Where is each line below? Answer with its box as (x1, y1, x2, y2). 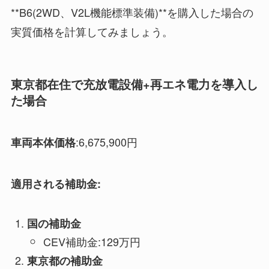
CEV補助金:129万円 (43, 234, 141, 250)
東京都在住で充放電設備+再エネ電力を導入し (10, 75, 258, 92)
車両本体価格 (10, 134, 76, 151)
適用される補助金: (10, 175, 101, 192)
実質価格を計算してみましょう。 (10, 23, 173, 39)
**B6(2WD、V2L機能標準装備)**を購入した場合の (10, 4, 253, 20)
